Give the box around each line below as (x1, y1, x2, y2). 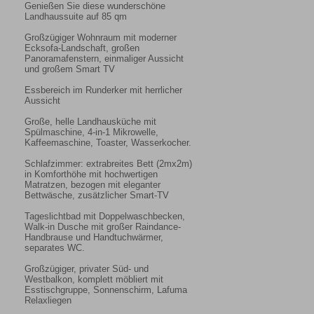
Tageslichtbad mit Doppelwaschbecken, (25, 211, 188, 222)
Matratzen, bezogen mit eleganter (25, 179, 161, 191)
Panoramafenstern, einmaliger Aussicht (25, 53, 184, 64)
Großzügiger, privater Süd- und (25, 264, 149, 275)
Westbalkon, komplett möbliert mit (25, 274, 163, 285)
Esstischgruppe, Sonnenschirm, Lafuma (25, 285, 187, 296)
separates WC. (25, 243, 85, 254)
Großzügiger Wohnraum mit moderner (25, 32, 177, 43)
